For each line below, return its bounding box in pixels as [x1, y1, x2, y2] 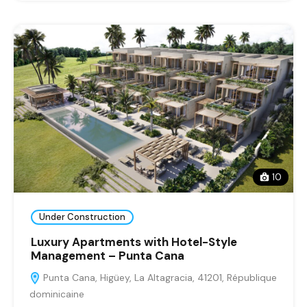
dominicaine [29, 287, 84, 300]
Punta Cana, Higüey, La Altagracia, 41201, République [40, 271, 277, 284]
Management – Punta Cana [31, 247, 184, 263]
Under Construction [39, 211, 125, 223]
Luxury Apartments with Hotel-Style [31, 234, 237, 249]
